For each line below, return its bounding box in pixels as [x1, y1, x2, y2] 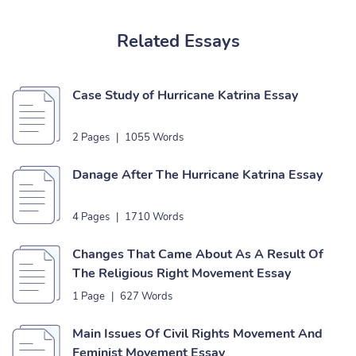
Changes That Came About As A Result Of [72, 246, 323, 263]
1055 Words [125, 130, 184, 145]
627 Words [120, 289, 172, 304]
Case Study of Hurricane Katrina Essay [72, 87, 298, 104]
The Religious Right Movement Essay [257, 265, 291, 282]
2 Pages [72, 130, 110, 145]
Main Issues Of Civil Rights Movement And [72, 325, 323, 342]
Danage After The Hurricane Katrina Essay [72, 166, 323, 184]
